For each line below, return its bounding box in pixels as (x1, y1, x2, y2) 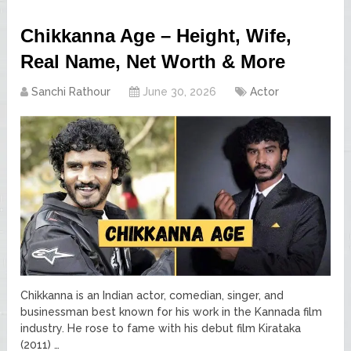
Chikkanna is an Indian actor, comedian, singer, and (20, 288, 284, 302)
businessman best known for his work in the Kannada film (20, 305, 323, 318)
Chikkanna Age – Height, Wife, (20, 25, 292, 47)
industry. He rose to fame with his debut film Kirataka (20, 321, 302, 335)
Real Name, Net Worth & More (20, 51, 286, 73)
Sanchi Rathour (31, 85, 111, 99)
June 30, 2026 (143, 85, 217, 99)
